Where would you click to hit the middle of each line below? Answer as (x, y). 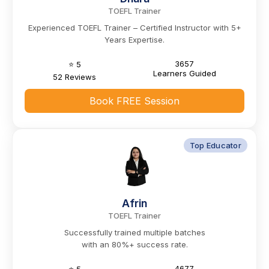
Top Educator (215, 146)
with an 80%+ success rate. (134, 245)
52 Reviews (75, 77)
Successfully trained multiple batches (134, 233)
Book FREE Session (134, 101)
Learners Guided (184, 74)
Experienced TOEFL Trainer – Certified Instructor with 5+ (134, 28)
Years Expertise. (134, 40)
